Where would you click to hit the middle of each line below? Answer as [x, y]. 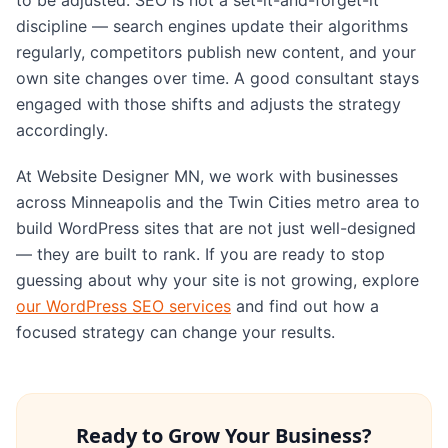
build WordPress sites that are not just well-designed [216, 227]
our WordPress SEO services [123, 305]
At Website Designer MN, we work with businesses [207, 175]
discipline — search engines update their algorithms [212, 25]
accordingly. [62, 129]
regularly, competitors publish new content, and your [216, 51]
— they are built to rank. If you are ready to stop [200, 253]
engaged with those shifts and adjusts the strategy [208, 103]
